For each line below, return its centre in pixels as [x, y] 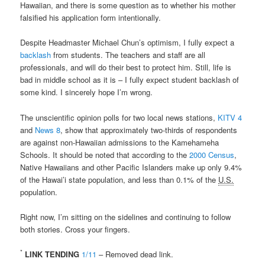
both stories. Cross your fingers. [75, 229]
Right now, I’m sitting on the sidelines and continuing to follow [126, 216]
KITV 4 [230, 117]
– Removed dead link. [135, 254]
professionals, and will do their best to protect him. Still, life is [126, 67]
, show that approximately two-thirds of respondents [149, 130]
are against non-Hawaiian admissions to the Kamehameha [120, 142]
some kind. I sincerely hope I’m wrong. [87, 92]
